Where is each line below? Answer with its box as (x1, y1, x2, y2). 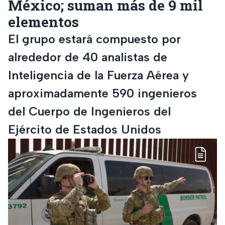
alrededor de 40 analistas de (8, 49, 167, 64)
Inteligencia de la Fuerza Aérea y (8, 67, 189, 82)
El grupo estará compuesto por (8, 31, 181, 46)
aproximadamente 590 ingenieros (8, 85, 197, 100)
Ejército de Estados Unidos (8, 122, 161, 137)
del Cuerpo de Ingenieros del (8, 103, 171, 119)
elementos (8, 12, 79, 31)
